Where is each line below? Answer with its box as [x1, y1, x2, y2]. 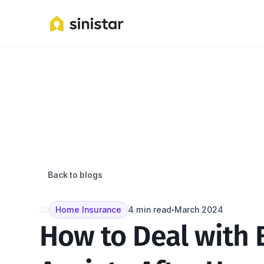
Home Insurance [55, 204, 122, 214]
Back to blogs [48, 170, 103, 180]
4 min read [128, 204, 172, 214]
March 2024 [174, 204, 224, 214]
